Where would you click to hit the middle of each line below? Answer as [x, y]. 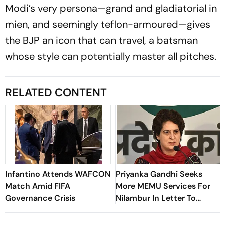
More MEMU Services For [163, 186]
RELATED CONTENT [56, 92]
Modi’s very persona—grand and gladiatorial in [111, 8]
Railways [132, 210]
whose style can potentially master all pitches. [111, 56]
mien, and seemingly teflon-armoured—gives [108, 24]
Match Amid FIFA [38, 186]
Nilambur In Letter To [156, 198]
